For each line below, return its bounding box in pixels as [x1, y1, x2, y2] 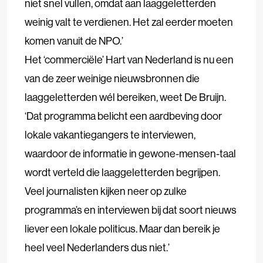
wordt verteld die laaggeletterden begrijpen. [25, 165, 220, 179]
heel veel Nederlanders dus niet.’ [25, 240, 170, 254]
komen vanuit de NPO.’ [25, 33, 123, 48]
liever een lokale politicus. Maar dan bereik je [25, 221, 220, 235]
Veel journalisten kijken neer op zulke [25, 184, 187, 198]
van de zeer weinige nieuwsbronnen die [25, 71, 200, 85]
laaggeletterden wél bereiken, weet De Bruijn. [25, 90, 226, 104]
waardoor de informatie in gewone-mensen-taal [25, 146, 236, 160]
